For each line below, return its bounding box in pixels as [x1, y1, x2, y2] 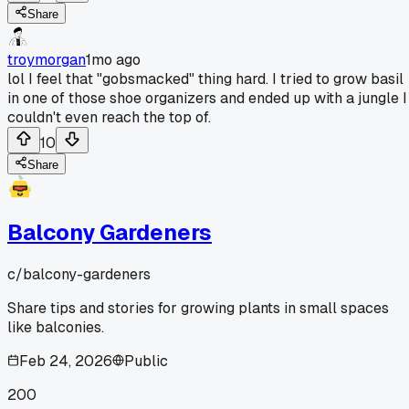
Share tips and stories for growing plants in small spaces [7, 298, 389, 318]
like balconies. [7, 317, 104, 337]
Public [124, 351, 168, 371]
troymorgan [7, 49, 86, 69]
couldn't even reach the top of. [7, 107, 211, 127]
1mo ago [86, 49, 141, 69]
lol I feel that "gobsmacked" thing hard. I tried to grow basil [7, 68, 404, 89]
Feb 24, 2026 [19, 351, 112, 371]
